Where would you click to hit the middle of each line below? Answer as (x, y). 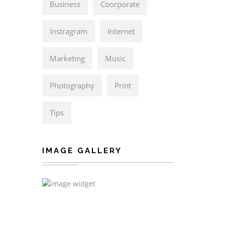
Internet (121, 31)
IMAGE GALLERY (82, 151)
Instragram (68, 31)
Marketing (67, 58)
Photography (72, 85)
